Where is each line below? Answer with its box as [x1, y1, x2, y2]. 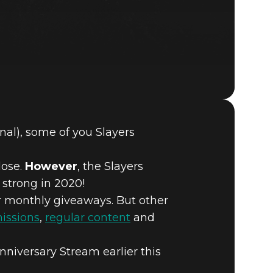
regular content [45, 210, 130, 224]
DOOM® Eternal [60, 141, 141, 154]
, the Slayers [77, 159, 143, 173]
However [25, 159, 77, 173]
